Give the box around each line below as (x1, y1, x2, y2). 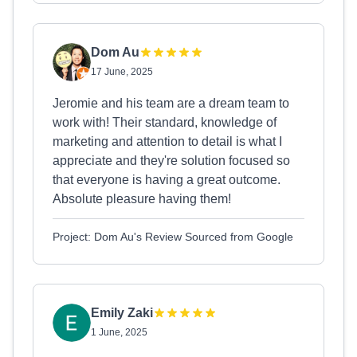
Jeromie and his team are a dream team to (53, 96, 289, 110)
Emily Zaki (91, 306, 153, 320)
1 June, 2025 (91, 327, 147, 338)
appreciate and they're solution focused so (53, 154, 290, 167)
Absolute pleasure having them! (53, 192, 231, 206)
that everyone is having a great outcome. (53, 173, 280, 186)
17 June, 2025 (91, 66, 153, 77)
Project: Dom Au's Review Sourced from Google (53, 230, 293, 243)
